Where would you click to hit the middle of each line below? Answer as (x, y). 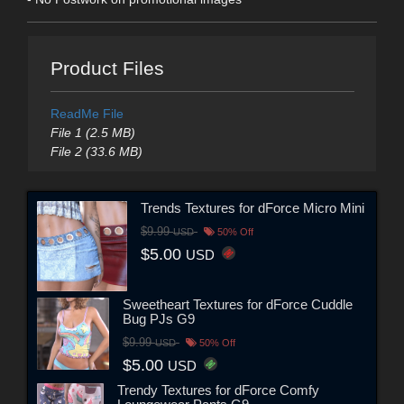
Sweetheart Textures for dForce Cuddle (237, 304)
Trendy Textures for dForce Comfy (219, 390)
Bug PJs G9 (158, 318)
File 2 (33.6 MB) (96, 152)
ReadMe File (87, 114)
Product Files (107, 69)
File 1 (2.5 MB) (92, 133)
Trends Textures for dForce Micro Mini (252, 207)
